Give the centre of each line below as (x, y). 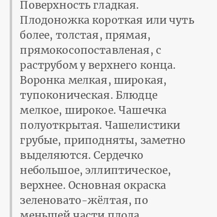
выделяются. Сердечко (82, 155)
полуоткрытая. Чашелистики (100, 125)
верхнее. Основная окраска (93, 186)
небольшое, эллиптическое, (96, 170)
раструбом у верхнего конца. (98, 65)
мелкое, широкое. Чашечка (93, 110)
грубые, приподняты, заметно (103, 140)
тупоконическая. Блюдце (89, 95)
